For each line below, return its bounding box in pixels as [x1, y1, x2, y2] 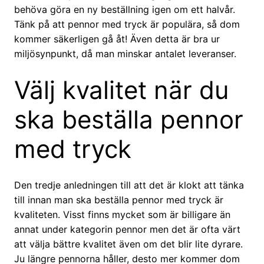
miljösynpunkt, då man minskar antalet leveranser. [14, 48, 236, 60]
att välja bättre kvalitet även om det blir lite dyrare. [14, 238, 243, 250]
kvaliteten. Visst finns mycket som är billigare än [14, 209, 230, 221]
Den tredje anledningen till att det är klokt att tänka [14, 179, 244, 192]
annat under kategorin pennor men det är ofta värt [14, 223, 240, 236]
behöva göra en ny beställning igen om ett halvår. [14, 4, 235, 16]
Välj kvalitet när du [14, 75, 229, 105]
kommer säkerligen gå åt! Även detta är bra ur [14, 33, 220, 45]
